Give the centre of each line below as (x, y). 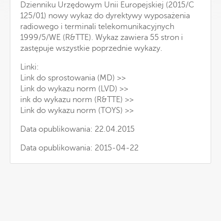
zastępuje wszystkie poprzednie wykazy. (91, 48)
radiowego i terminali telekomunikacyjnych (97, 26)
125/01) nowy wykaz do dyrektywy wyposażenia (105, 16)
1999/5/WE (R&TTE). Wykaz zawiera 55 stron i (102, 37)
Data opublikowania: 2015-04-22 (79, 148)
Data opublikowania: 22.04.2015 (77, 129)
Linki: (30, 67)
